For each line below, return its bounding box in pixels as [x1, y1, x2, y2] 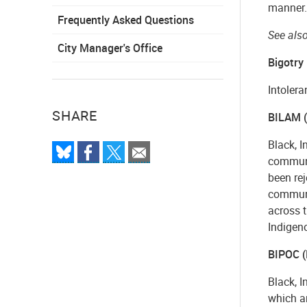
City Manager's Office [58, 40, 162, 56]
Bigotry [268, 54, 304, 70]
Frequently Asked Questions [58, 12, 194, 27]
